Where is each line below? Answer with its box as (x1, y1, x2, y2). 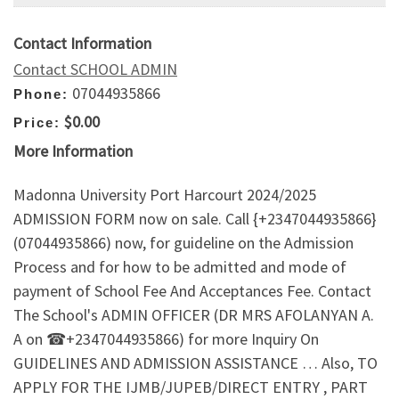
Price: (13, 115, 61, 131)
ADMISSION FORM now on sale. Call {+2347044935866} (13, 208, 377, 230)
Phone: (13, 85, 69, 102)
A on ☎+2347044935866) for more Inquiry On (13, 329, 319, 350)
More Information (13, 140, 133, 161)
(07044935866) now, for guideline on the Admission (13, 232, 354, 254)
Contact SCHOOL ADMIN (13, 58, 177, 79)
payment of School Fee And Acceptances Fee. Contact (13, 281, 371, 302)
